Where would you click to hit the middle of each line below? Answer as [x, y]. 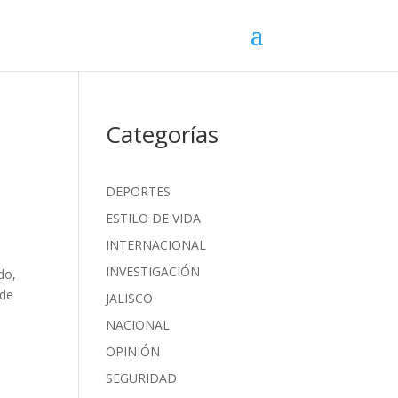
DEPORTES [139, 191]
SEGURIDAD [142, 378]
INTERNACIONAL [156, 245]
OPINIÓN [133, 351]
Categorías [163, 134]
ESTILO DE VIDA [154, 218]
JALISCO [130, 298]
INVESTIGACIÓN [153, 271]
